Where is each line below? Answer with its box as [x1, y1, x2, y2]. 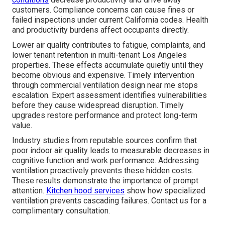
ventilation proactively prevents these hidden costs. [12, 165, 193, 175]
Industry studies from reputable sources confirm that [12, 135, 197, 145]
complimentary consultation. [12, 205, 110, 215]
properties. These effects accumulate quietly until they [12, 60, 203, 70]
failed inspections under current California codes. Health [12, 15, 208, 25]
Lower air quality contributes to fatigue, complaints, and [12, 40, 205, 50]
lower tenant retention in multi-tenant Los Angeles [12, 50, 187, 60]
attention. [12, 185, 46, 195]
